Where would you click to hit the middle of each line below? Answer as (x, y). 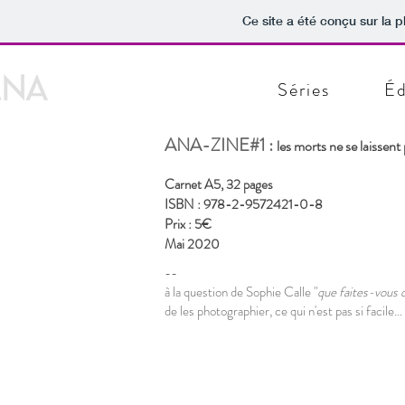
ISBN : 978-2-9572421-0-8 (245, 204)
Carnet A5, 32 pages (219, 184)
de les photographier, (220, 311)
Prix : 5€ (188, 224)
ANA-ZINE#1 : (221, 145)
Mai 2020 (192, 244)
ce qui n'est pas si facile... (339, 311)
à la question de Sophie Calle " (241, 292)
